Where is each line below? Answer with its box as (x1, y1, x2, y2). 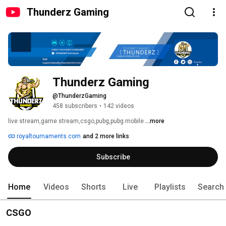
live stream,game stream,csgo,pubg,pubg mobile (8, 118, 145, 125)
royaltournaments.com (15, 133, 81, 140)
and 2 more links (83, 133, 129, 140)
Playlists (154, 182, 186, 192)
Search (198, 182, 224, 192)
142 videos (103, 102, 134, 110)
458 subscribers (52, 102, 97, 110)
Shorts (81, 182, 106, 192)
